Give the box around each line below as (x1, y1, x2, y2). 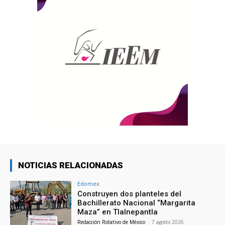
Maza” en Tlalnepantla (77, 207, 158, 216)
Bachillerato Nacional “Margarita (77, 198, 196, 207)
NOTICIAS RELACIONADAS (18, 160, 123, 170)
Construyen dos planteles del (77, 189, 182, 198)
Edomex (77, 179, 100, 187)
